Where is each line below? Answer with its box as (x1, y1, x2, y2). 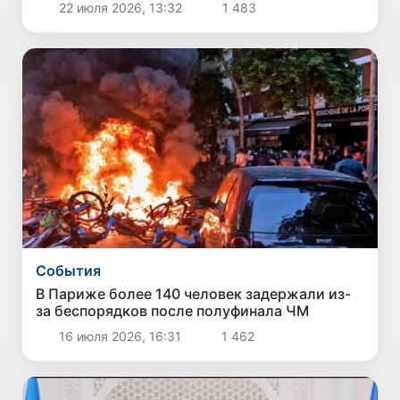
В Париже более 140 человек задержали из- (36, 285, 352, 304)
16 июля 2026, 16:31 (54, 329, 185, 345)
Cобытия (36, 262, 102, 280)
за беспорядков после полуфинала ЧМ (36, 302, 310, 321)
